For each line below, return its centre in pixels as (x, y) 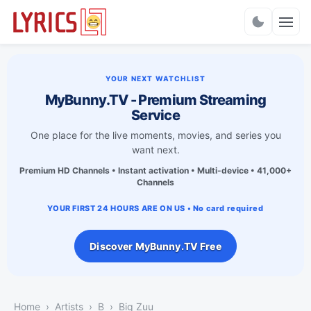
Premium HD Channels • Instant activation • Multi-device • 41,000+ (155, 170)
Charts (155, 28)
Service (155, 115)
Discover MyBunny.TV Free (155, 246)
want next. (155, 149)
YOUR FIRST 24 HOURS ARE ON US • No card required (155, 208)
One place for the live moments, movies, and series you (155, 135)
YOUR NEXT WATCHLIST (155, 78)
